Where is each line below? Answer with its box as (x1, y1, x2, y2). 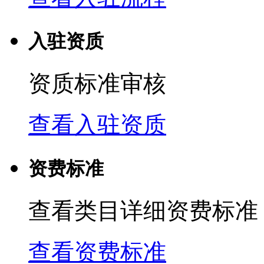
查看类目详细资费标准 (28, 198, 258, 224)
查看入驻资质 (28, 112, 166, 138)
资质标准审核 (28, 71, 166, 97)
